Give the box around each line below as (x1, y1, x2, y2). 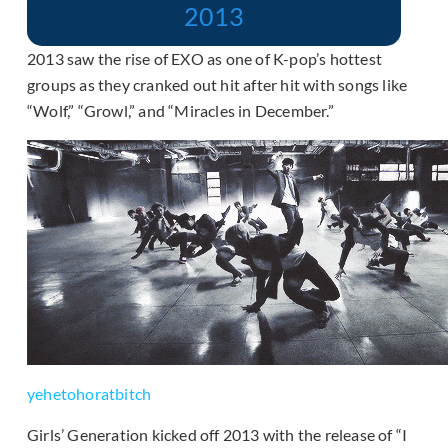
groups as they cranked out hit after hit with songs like (27, 74, 408, 94)
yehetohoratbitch (27, 383, 152, 403)
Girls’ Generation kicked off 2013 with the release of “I (27, 424, 408, 444)
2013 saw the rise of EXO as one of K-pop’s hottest (27, 48, 383, 68)
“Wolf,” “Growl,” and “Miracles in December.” (27, 100, 334, 120)
